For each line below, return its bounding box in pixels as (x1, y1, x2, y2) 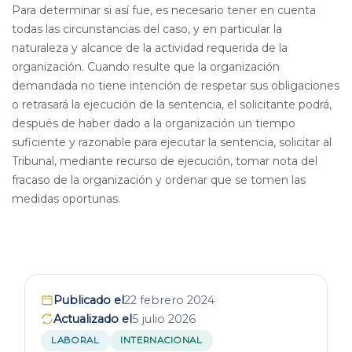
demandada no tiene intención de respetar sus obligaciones (12, 79, 339, 93)
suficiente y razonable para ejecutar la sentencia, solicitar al (12, 135, 332, 149)
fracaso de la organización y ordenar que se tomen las (12, 173, 306, 187)
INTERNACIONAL (119, 335, 203, 346)
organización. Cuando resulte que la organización (12, 60, 280, 74)
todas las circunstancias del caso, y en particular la (12, 22, 282, 36)
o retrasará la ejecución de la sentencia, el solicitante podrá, (12, 97, 332, 112)
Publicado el (53, 293, 124, 307)
